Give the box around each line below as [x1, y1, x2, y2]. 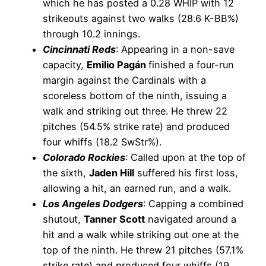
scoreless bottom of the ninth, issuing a [43, 90, 227, 102]
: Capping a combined [143, 198, 243, 210]
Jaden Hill [89, 167, 134, 179]
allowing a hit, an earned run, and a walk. [43, 182, 231, 195]
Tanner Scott [84, 213, 145, 226]
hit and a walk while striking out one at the [43, 229, 239, 241]
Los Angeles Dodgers [43, 198, 143, 210]
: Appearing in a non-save [116, 43, 235, 56]
